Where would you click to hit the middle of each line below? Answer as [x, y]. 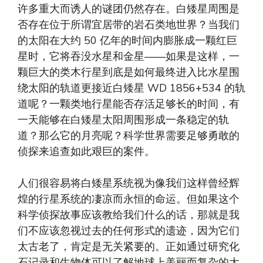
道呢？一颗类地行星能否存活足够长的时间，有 [129, 104]
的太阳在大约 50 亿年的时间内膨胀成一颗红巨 [127, 40]
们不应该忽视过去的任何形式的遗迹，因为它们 [129, 230]
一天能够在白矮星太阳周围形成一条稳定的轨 [123, 119]
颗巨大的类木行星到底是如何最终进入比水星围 [129, 72]
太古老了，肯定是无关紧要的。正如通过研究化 [129, 246]
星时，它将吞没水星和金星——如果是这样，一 [129, 56]
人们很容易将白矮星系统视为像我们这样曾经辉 [129, 183]
